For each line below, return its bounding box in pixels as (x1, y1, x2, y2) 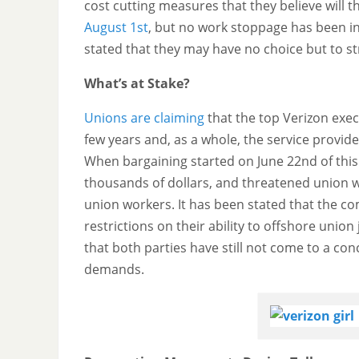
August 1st (84, 18, 148, 36)
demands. (84, 260, 144, 278)
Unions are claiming (84, 108, 204, 127)
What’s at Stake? (84, 74, 190, 92)
